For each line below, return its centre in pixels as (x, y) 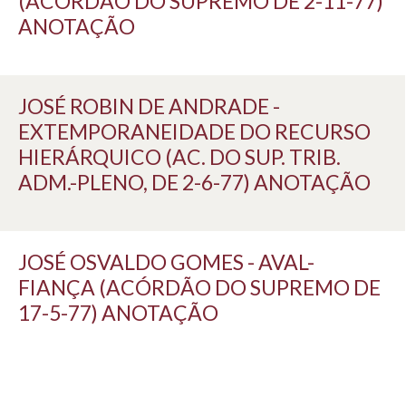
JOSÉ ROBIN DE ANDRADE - (149, 106)
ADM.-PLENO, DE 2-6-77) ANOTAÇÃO (194, 182)
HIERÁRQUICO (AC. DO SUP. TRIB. (179, 157)
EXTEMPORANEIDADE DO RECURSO (194, 131)
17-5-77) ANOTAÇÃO (118, 313)
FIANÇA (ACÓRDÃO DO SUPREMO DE (199, 287)
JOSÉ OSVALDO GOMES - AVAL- (166, 262)
